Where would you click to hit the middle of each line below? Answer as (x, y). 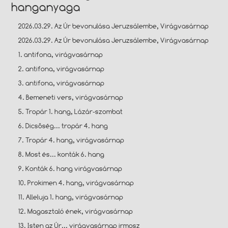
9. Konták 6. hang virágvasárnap (70, 168)
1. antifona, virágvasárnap (61, 54)
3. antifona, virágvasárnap (62, 83)
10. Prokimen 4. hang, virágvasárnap (76, 182)
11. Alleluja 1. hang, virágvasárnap (71, 197)
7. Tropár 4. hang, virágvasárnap (72, 140)
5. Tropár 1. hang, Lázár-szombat (71, 111)
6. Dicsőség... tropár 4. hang (63, 125)
